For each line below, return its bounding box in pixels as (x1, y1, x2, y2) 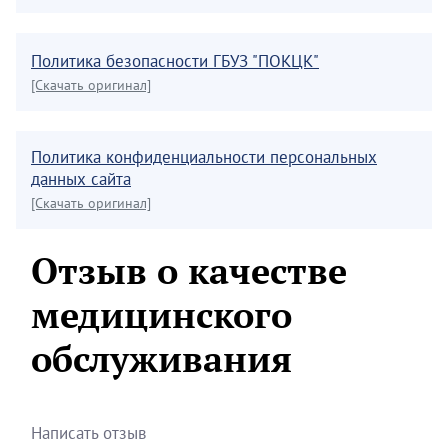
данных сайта (31, 167, 131, 190)
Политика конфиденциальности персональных (31, 145, 377, 168)
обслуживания (31, 334, 292, 382)
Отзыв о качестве (31, 246, 347, 294)
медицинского (31, 290, 292, 338)
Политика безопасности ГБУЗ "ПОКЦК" (31, 50, 319, 73)
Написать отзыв (31, 421, 146, 444)
